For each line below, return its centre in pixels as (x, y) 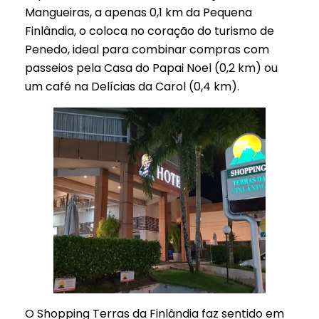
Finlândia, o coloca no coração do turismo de (150, 31)
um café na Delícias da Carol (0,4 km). (132, 86)
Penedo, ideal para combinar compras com (147, 49)
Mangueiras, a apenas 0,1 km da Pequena (138, 12)
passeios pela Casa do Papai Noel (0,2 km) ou (151, 68)
